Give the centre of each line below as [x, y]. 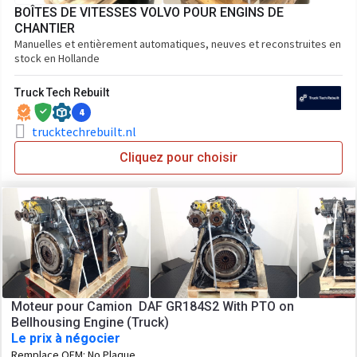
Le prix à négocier [66, 338]
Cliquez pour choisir [178, 157]
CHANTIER [45, 28]
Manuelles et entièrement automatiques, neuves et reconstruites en [178, 44]
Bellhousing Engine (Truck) [90, 322]
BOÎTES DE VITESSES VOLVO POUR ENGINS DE [149, 12]
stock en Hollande [57, 58]
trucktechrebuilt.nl [84, 131]
